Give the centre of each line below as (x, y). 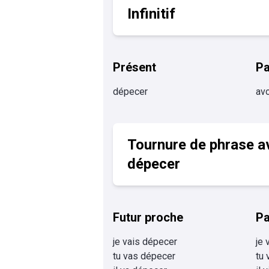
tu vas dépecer (144, 256)
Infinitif (151, 14)
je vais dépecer (145, 242)
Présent (134, 67)
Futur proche (148, 217)
